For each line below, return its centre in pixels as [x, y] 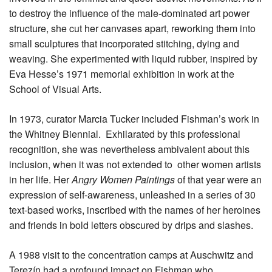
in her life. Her [40, 179]
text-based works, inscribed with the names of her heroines [135, 209]
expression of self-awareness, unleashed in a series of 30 [132, 194]
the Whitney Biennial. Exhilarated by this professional [125, 134]
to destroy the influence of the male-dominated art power [129, 13]
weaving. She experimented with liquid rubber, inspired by [133, 58]
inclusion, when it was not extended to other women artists [135, 164]
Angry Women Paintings [123, 179]
